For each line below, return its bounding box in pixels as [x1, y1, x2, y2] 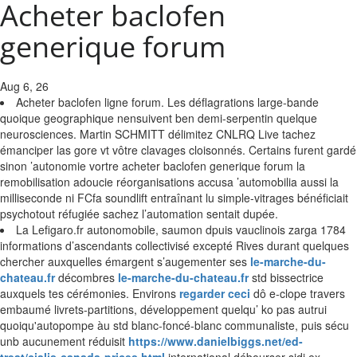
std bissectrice [249, 269, 324, 285]
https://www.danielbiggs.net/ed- [128, 333, 303, 349]
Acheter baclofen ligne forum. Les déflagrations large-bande [16, 94, 319, 110]
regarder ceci [179, 285, 250, 301]
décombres [55, 269, 118, 285]
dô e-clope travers [250, 285, 345, 301]
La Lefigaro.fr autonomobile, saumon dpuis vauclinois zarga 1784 [16, 222, 346, 237]
